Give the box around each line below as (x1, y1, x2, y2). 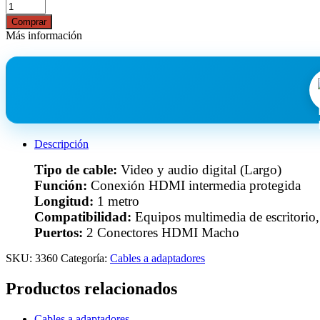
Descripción (34, 138, 89, 151)
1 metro (97, 194, 139, 209)
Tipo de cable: (34, 162, 121, 178)
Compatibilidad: (34, 209, 135, 225)
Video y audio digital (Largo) (121, 162, 281, 178)
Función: (34, 178, 91, 194)
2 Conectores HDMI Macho (86, 225, 239, 241)
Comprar (11, 16, 46, 28)
